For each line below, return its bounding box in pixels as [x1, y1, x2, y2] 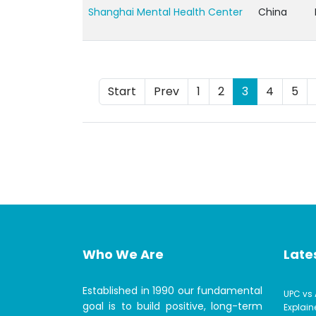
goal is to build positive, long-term [83, 299, 262, 313]
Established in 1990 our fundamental [83, 284, 262, 298]
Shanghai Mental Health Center [88, 5, 243, 19]
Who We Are [83, 245, 164, 263]
